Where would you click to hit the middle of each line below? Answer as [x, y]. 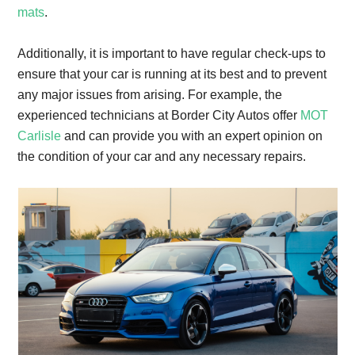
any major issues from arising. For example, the [150, 95]
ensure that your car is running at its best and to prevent [172, 74]
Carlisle [40, 136]
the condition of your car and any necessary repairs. [162, 157]
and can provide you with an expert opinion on [192, 136]
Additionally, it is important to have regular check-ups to [172, 53]
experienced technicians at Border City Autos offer [159, 115]
